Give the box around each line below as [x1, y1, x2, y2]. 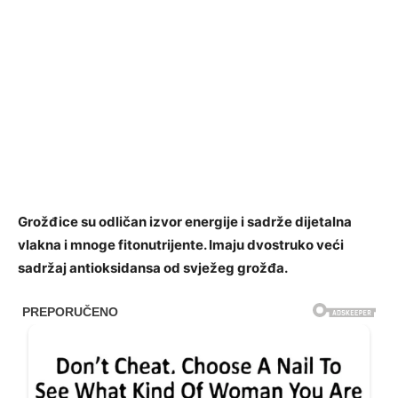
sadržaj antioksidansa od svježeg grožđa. [18, 259, 288, 276]
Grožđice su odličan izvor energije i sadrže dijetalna [18, 213, 352, 230]
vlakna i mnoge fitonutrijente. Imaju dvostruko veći [18, 236, 344, 253]
